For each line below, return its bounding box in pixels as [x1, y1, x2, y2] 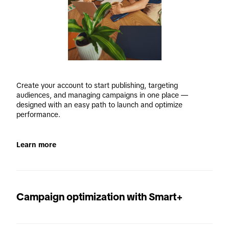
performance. [16, 110, 62, 119]
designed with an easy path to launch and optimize [16, 101, 182, 109]
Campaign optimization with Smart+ [16, 191, 183, 202]
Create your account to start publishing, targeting [16, 81, 178, 89]
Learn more [16, 141, 56, 149]
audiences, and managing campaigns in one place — [16, 91, 188, 99]
